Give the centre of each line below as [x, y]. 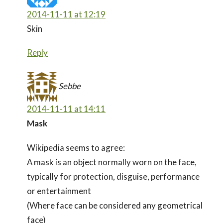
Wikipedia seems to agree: [76, 147]
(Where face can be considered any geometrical [115, 205]
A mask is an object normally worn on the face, [112, 162]
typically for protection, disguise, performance [113, 176]
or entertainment [59, 191]
